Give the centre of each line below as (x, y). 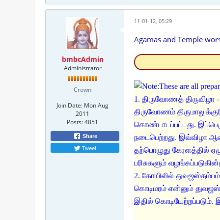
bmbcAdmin (82, 59)
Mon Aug (96, 105)
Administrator (82, 68)
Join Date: (69, 105)
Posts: (75, 122)
